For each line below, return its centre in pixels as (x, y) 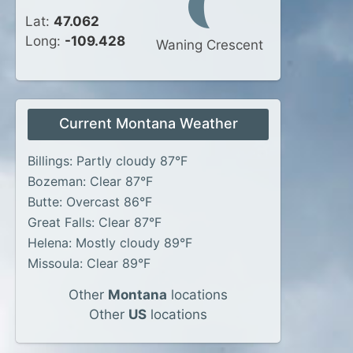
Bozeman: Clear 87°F (90, 181)
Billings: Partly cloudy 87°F (108, 161)
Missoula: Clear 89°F (89, 263)
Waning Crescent (210, 45)
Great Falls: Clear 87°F (95, 222)
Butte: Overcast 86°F (90, 202)
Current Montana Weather (148, 123)
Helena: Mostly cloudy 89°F (110, 243)
